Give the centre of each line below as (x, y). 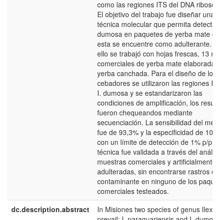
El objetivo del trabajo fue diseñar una (156, 14)
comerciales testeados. (133, 191)
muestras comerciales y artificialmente (157, 162)
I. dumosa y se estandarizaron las (150, 93)
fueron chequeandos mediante (145, 112)
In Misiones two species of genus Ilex (155, 209)
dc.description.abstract (50, 209)
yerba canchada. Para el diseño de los (157, 73)
